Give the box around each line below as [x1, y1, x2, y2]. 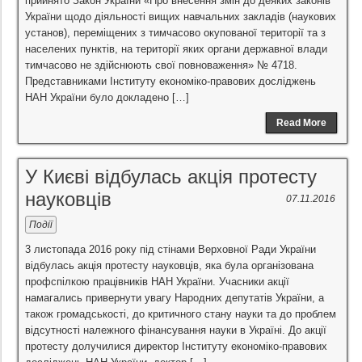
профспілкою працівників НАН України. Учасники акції [25, 276, 289, 288]
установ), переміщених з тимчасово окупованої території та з [25, 27, 326, 39]
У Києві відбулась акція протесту [25, 166, 317, 187]
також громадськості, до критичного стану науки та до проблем [25, 308, 336, 320]
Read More [276, 117, 326, 128]
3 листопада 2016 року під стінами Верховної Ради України [25, 243, 316, 255]
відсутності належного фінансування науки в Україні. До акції [25, 324, 326, 336]
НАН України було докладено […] [25, 91, 189, 103]
